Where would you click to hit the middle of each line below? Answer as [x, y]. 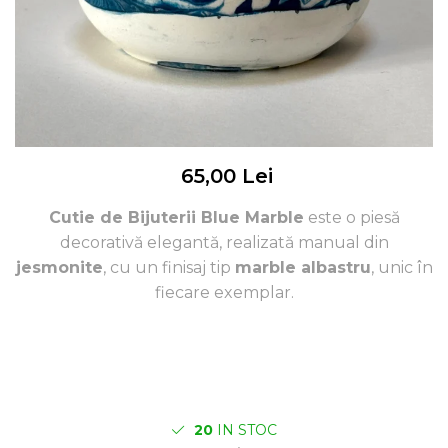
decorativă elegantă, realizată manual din [224, 242]
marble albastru [302, 267]
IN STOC [245, 430]
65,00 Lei [227, 176]
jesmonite [59, 267]
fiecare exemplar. [224, 292]
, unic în [401, 267]
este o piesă [351, 217]
